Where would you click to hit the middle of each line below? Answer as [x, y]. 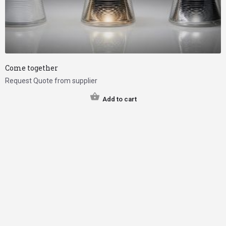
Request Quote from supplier [51, 81]
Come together [32, 68]
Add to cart [119, 99]
